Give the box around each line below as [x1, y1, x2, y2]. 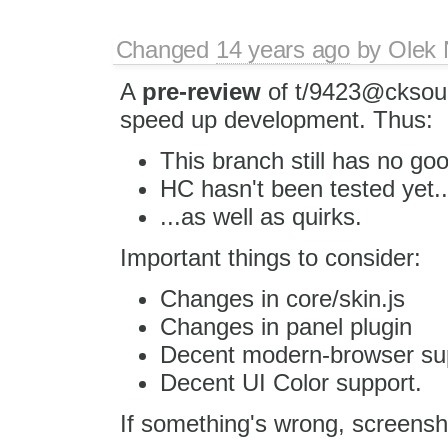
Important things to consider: [119, 243, 421, 271]
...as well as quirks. [159, 202, 362, 230]
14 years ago [215, 35, 350, 63]
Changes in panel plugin [159, 312, 412, 340]
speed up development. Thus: [119, 105, 433, 133]
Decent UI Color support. [159, 368, 422, 396]
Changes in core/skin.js [159, 284, 405, 312]
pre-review [141, 77, 261, 105]
